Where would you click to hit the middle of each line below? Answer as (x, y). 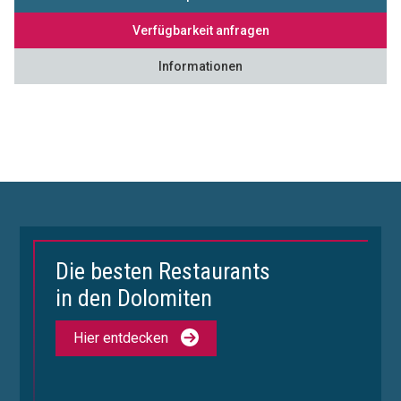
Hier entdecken (121, 337)
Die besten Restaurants (163, 271)
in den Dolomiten (134, 298)
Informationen (200, 66)
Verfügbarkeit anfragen (200, 30)
